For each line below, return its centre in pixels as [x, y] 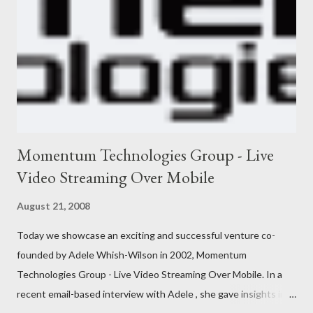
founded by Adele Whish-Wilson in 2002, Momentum [132, 254]
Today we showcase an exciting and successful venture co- [146, 235]
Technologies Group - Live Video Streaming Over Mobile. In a [150, 274]
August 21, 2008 [53, 205]
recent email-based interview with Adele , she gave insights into [156, 293]
